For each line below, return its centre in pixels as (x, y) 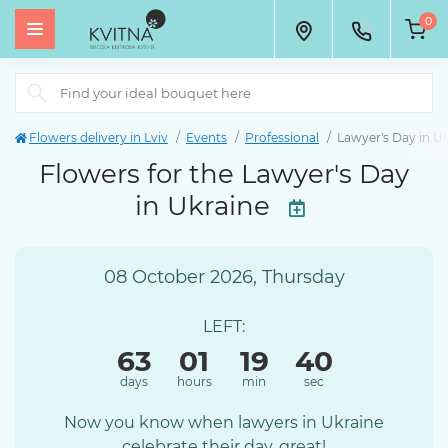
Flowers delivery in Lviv (98, 137)
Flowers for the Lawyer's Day (224, 174)
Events (206, 137)
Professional (282, 137)
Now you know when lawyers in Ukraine (224, 422)
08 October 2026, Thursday (224, 277)
